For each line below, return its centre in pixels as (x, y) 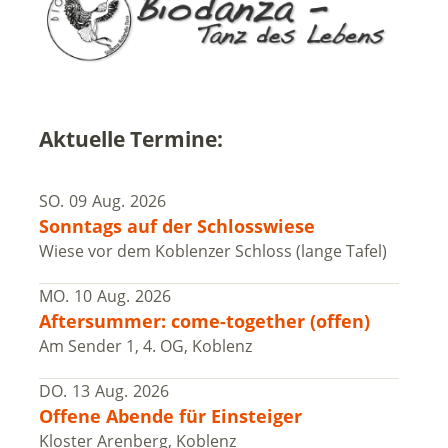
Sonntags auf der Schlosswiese (176, 226)
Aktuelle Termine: (130, 139)
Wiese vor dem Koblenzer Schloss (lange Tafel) (212, 251)
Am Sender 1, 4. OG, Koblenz (145, 346)
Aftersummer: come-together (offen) (204, 321)
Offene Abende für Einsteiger (170, 416)
